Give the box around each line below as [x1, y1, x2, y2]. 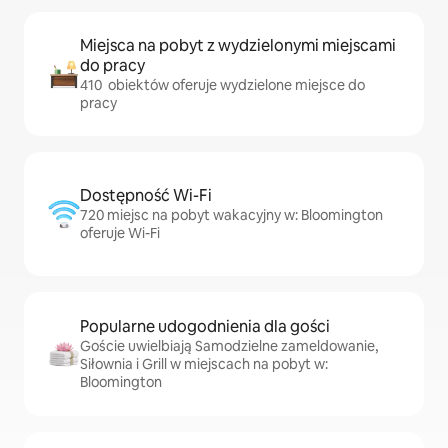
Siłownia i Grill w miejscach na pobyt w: [80, 355, 328, 373]
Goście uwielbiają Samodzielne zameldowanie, [80, 337, 378, 355]
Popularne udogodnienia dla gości [80, 316, 330, 337]
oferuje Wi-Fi [80, 224, 160, 242]
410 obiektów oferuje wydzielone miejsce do [80, 76, 365, 94]
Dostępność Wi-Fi [80, 185, 212, 206]
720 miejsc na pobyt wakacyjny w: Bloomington [80, 206, 383, 224]
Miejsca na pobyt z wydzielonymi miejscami [80, 35, 396, 56]
